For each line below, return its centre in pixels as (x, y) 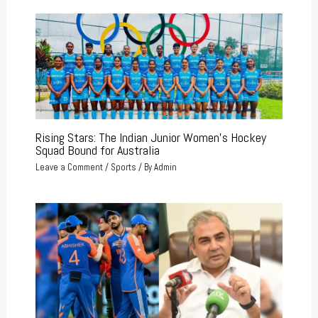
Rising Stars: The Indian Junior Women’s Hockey (150, 137)
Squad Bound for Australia (97, 150)
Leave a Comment (69, 167)
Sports (123, 167)
